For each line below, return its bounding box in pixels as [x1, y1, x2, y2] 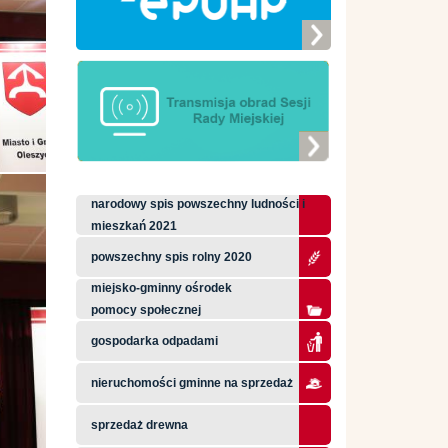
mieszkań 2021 [91, 219, 177, 233]
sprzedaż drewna [91, 418, 188, 432]
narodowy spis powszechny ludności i [91, 197, 305, 211]
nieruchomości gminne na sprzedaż [91, 376, 293, 390]
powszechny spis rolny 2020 [91, 250, 252, 264]
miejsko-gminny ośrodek [91, 281, 232, 295]
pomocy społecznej [91, 303, 201, 317]
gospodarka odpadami [91, 334, 218, 348]
